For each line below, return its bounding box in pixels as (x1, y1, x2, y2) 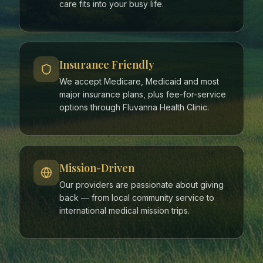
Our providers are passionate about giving (59, 180, 224, 190)
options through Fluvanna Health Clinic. (59, 102, 209, 113)
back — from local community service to (59, 193, 214, 203)
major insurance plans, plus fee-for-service (59, 89, 226, 100)
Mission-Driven (59, 161, 134, 176)
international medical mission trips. (59, 205, 190, 216)
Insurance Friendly (59, 58, 154, 72)
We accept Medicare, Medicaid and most (59, 76, 219, 87)
